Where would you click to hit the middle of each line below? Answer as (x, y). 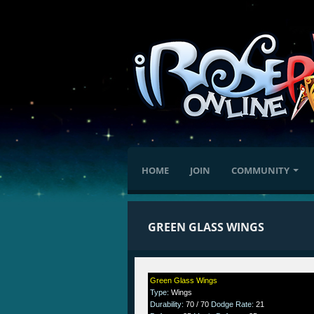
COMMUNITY (260, 170)
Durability (166, 304)
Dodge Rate (232, 304)
